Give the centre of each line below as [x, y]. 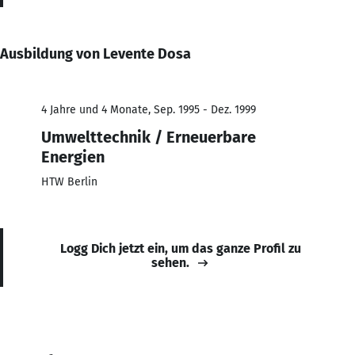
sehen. [170, 262]
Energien [73, 157]
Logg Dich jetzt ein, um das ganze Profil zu [181, 248]
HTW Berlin [69, 181]
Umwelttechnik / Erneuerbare [149, 137]
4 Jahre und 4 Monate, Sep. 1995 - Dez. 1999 [149, 109]
